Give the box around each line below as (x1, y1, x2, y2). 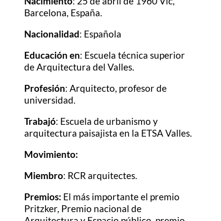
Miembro (24, 170, 64, 182)
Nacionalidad (24, 28, 80, 40)
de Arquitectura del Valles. (24, 61, 135, 73)
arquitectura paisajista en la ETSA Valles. (24, 127, 192, 139)
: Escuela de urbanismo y (56, 115, 158, 127)
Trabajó (24, 115, 56, 127)
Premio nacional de (61, 203, 142, 215)
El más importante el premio (63, 191, 180, 203)
